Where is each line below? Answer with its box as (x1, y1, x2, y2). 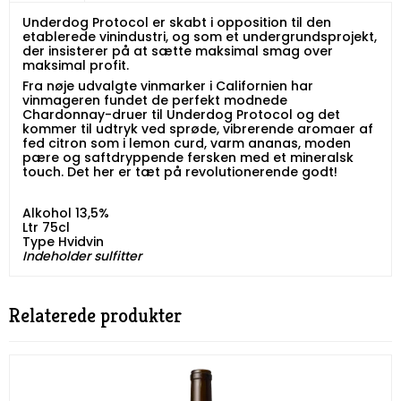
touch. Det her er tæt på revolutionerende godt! (22, 163, 337, 182)
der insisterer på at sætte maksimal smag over (22, 42, 333, 61)
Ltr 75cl (22, 218, 70, 237)
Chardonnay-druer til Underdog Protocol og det (22, 106, 340, 124)
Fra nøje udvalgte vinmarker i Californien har (22, 77, 313, 96)
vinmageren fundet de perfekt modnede (22, 91, 287, 110)
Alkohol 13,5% (22, 204, 109, 223)
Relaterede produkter (9, 303, 182, 328)
